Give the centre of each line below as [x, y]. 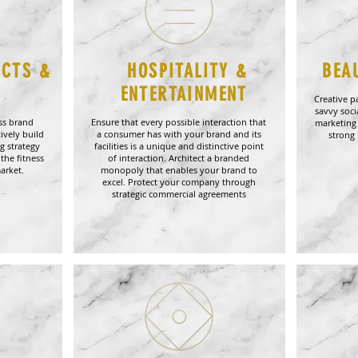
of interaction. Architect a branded [179, 158]
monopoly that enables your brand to [179, 170]
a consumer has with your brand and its [179, 134]
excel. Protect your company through [179, 182]
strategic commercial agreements [179, 194]
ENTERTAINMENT [187, 94]
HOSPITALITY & [187, 71]
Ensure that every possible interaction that [179, 122]
